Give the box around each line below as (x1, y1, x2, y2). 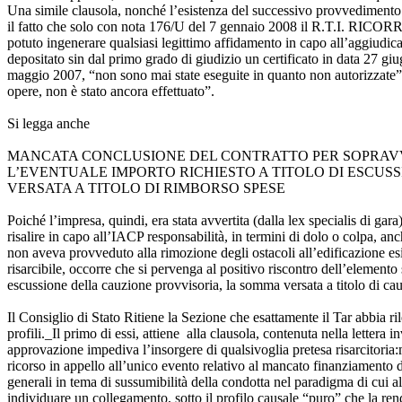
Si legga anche (7, 115, 90, 131)
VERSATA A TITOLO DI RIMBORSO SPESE (7, 179, 285, 196)
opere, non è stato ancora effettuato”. (7, 83, 214, 99)
